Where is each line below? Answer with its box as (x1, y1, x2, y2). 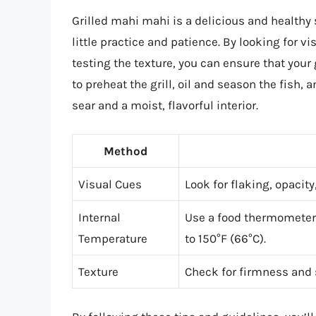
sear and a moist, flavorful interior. (72, 98, 258, 113)
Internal (78, 209, 121, 224)
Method (104, 143, 147, 158)
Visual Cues (78, 176, 142, 191)
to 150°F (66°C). (185, 231, 266, 245)
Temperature (78, 231, 147, 245)
